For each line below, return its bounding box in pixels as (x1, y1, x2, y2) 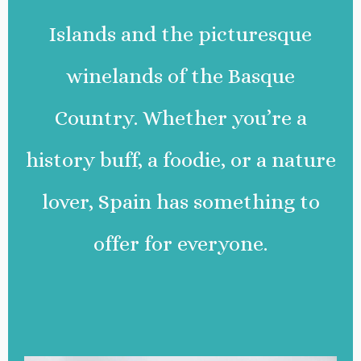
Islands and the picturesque (49, 21, 312, 46)
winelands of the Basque (66, 63, 295, 88)
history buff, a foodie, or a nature (25, 147, 336, 172)
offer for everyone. (93, 230, 268, 255)
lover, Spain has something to (41, 189, 320, 214)
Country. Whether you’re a (54, 105, 307, 130)
